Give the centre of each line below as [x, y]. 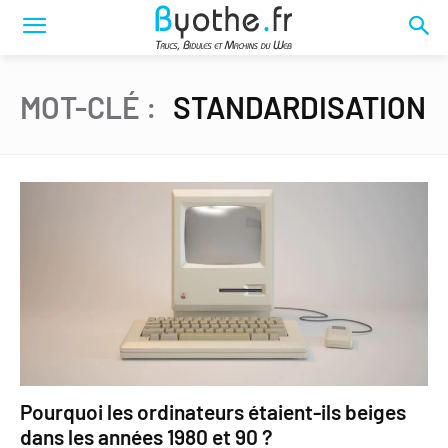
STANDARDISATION [299, 107]
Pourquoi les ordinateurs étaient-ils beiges [213, 411]
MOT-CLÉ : [91, 107]
